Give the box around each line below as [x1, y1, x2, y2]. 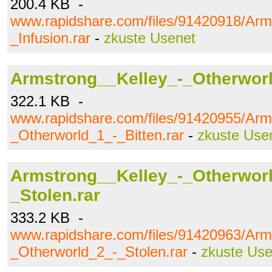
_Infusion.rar [10, 30, 90, 46]
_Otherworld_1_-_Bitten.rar [10, 127, 184, 143]
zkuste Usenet [104, 30, 195, 46]
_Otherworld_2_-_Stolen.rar [10, 243, 188, 260]
